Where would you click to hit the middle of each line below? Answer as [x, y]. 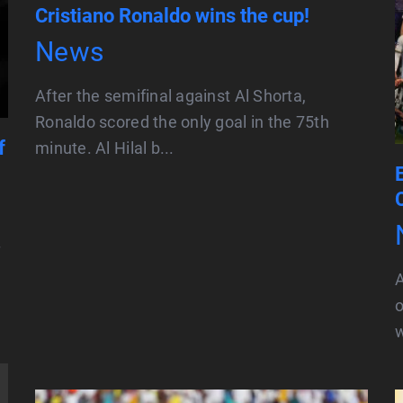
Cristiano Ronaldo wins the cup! [172, 16]
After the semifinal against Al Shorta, [171, 96]
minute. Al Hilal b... [105, 148]
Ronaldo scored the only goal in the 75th [182, 122]
